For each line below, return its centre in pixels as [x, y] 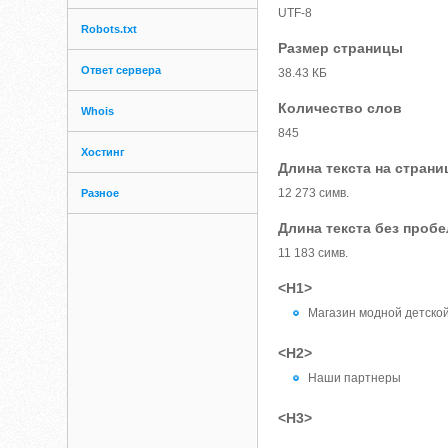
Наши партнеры [355, 378]
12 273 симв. [314, 193]
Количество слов [340, 108]
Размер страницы [341, 48]
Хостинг [103, 152]
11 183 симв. [313, 253]
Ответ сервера [121, 70]
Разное [100, 193]
